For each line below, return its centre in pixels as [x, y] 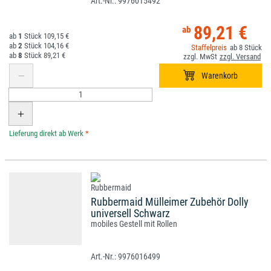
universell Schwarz [130, 214]
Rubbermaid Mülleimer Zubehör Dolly [170, 202]
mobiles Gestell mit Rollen [134, 224]
